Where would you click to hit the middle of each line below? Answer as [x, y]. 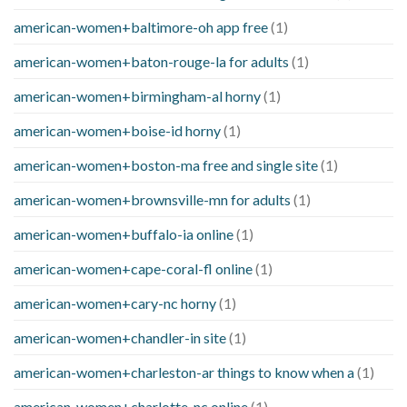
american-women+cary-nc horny [115, 303]
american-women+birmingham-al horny [137, 96]
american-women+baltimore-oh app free [141, 27]
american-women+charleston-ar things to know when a [184, 372]
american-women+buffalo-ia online [124, 234]
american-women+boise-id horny [117, 131]
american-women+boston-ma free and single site [166, 165]
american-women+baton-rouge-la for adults [151, 62]
